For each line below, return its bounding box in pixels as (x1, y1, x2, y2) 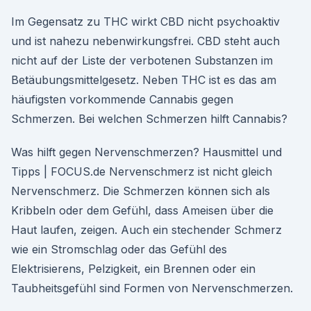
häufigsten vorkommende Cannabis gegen (11, 92, 233, 106)
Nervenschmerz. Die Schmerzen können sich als (11, 184, 270, 198)
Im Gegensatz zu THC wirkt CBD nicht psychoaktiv (11, 15, 280, 28)
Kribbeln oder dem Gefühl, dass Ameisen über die (11, 203, 274, 217)
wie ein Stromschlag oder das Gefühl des (11, 242, 227, 256)
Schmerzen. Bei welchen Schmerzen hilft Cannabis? (11, 112, 287, 126)
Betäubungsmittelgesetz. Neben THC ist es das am (11, 73, 276, 87)
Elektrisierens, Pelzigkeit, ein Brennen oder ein (11, 262, 255, 276)
